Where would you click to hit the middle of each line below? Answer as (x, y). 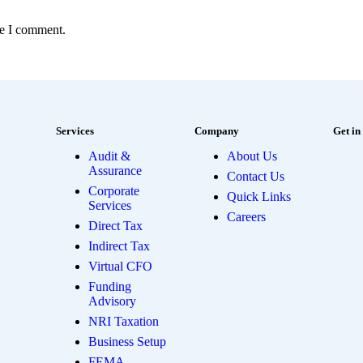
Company (217, 130)
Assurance (115, 170)
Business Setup (127, 341)
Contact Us (256, 176)
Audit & (109, 156)
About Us (252, 156)
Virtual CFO (120, 266)
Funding (110, 286)
